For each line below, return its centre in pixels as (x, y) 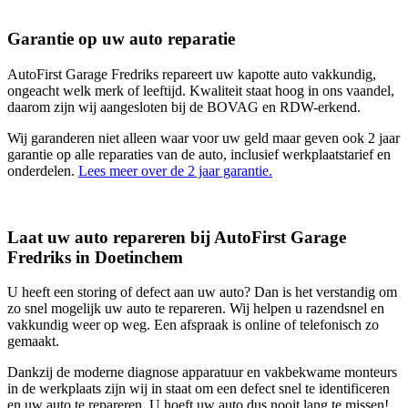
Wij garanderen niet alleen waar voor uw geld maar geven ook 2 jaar (204, 138)
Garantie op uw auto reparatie (121, 39)
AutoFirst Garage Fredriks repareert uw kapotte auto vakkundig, (192, 74)
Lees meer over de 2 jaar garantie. (175, 170)
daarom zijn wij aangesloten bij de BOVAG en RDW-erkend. (184, 107)
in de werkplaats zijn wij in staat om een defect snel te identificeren (199, 389)
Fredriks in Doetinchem (95, 257)
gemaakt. (33, 342)
